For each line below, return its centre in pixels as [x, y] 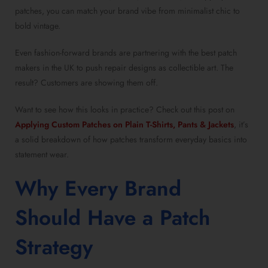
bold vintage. [38, 26]
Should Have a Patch [112, 218]
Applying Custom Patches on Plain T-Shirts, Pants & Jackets [124, 125]
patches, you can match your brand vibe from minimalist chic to [127, 11]
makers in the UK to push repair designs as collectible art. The [124, 68]
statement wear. [42, 155]
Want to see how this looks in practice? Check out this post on [125, 110]
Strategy [54, 247]
